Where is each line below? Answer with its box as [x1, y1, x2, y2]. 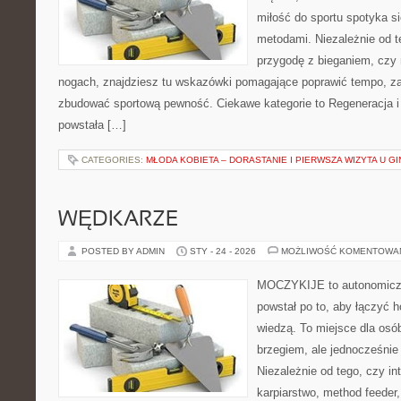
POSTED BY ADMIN [81, 246, 167, 256]
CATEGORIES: [81, 155, 146, 165]
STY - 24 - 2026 [190, 246, 256, 256]
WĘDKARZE [58, 210, 178, 230]
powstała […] [58, 118, 126, 132]
